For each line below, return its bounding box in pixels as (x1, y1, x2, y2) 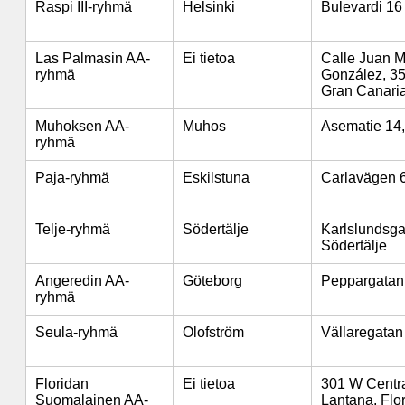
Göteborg (183, 273, 242, 288)
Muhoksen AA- (35, 118, 129, 134)
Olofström (183, 325, 244, 340)
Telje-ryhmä (35, 221, 110, 237)
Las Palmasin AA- (35, 51, 150, 66)
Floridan (35, 376, 89, 391)
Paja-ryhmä (35, 170, 109, 185)
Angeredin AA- (35, 273, 129, 288)
